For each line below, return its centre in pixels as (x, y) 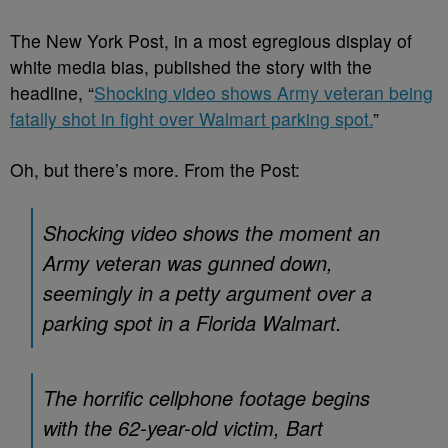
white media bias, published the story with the (191, 66)
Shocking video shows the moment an (211, 232)
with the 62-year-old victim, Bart (183, 427)
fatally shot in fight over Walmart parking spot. (191, 118)
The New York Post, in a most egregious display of (211, 40)
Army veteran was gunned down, (188, 262)
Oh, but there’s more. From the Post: (155, 169)
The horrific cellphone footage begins (206, 397)
